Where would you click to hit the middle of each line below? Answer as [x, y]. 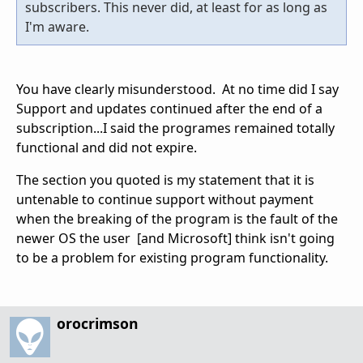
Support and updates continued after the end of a [169, 109]
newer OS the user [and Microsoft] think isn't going [175, 239]
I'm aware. [57, 27]
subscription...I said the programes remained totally [175, 128]
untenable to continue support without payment [165, 200]
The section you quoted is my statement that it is [165, 180]
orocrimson [98, 324]
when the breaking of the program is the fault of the [177, 219]
